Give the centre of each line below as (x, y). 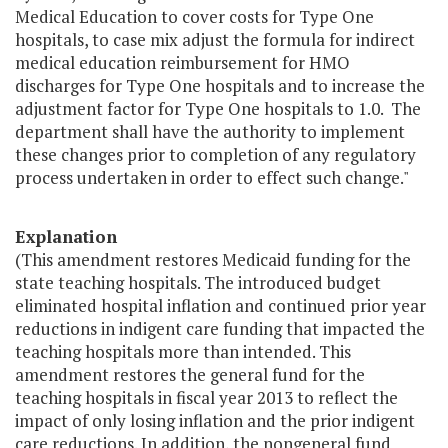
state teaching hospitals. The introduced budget (198, 283)
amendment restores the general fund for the (190, 375)
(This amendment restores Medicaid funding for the (213, 260)
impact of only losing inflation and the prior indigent (215, 421)
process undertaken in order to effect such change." (212, 178)
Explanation (66, 237)
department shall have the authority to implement (210, 132)
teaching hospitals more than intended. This (183, 352)
